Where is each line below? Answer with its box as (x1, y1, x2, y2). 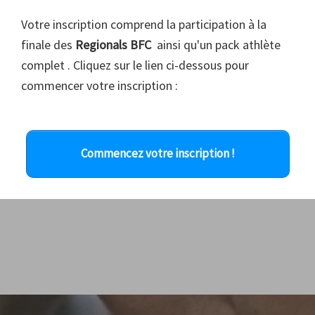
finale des (21, 37, 75, 53)
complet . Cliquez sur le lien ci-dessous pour (21, 57, 249, 74)
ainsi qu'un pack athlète (151, 37, 281, 53)
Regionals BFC (75, 37, 151, 53)
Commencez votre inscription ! (80, 146, 235, 162)
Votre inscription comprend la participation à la (21, 16, 266, 33)
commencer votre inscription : (21, 77, 178, 94)
